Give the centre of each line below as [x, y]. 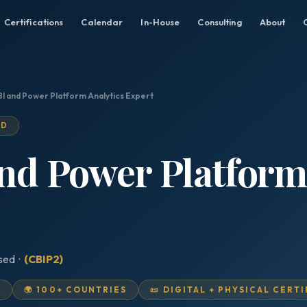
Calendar [102, 22]
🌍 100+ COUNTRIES [76, 290]
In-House [160, 22]
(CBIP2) [44, 259]
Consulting [220, 22]
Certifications [34, 22]
